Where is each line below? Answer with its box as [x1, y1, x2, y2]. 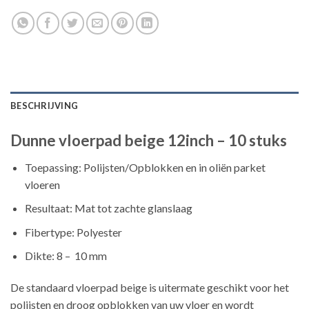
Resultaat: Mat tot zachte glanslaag [24, 201, 192, 215]
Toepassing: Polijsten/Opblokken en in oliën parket [24, 160, 266, 174]
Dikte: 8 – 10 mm [24, 249, 107, 263]
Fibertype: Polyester [24, 225, 122, 239]
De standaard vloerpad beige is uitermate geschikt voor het [10, 281, 289, 295]
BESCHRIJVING [10, 100, 79, 112]
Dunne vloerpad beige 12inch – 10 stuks [10, 131, 287, 150]
